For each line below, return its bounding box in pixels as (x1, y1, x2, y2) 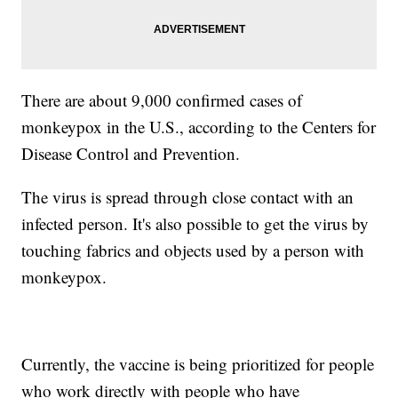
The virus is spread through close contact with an (21, 186, 354, 209)
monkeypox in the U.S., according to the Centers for (21, 115, 377, 139)
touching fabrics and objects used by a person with (21, 239, 365, 262)
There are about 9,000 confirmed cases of (21, 89, 303, 112)
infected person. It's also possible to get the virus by (21, 212, 370, 235)
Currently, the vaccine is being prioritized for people (21, 353, 375, 376)
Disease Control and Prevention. (21, 142, 241, 165)
